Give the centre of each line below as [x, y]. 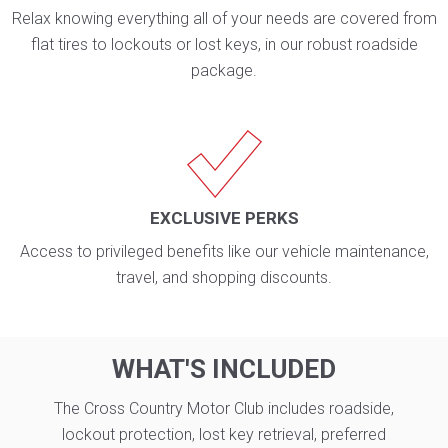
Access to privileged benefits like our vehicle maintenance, [224, 252]
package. [224, 70]
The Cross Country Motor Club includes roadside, [224, 409]
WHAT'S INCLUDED [224, 369]
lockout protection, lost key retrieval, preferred [224, 435]
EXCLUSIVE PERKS [224, 218]
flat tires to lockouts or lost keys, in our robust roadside [224, 44]
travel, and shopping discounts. [224, 278]
